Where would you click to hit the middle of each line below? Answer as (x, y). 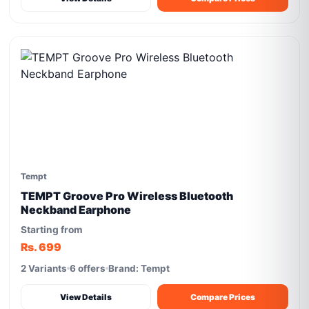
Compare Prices (223, 297)
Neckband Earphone (76, 210)
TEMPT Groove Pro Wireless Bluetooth (127, 196)
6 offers (88, 268)
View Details (86, 297)
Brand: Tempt (139, 268)
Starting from (52, 230)
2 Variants (44, 268)
